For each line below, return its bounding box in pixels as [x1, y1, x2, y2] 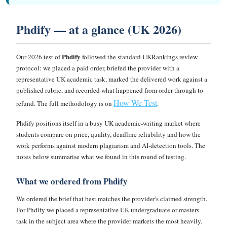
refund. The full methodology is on [16, 99, 113, 108]
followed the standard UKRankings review [81, 52, 198, 61]
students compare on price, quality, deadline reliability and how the [16, 130, 201, 139]
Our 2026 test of [16, 52, 62, 61]
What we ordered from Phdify [16, 175, 128, 187]
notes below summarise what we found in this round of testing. [16, 152, 186, 161]
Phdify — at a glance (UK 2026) [16, 20, 181, 38]
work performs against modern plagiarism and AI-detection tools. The [16, 141, 205, 150]
